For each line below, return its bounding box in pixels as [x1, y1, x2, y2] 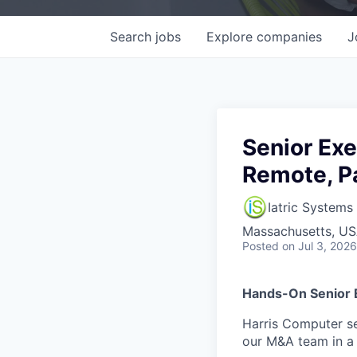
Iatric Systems [268, 198, 353, 215]
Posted [242, 238, 279, 253]
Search [110, 28, 155, 45]
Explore [206, 28, 257, 45]
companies [257, 28, 322, 45]
